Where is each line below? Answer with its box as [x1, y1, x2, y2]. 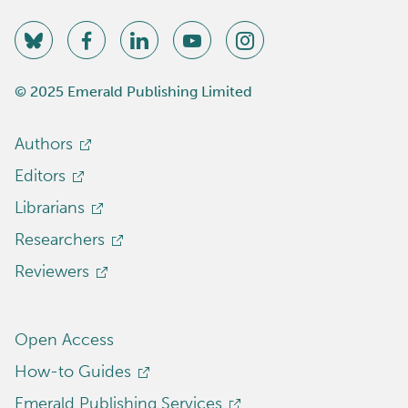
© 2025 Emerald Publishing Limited [15, 83, 252, 101]
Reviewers [15, 261, 89, 282]
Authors [15, 134, 73, 155]
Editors [15, 166, 66, 187]
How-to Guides [15, 362, 131, 382]
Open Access [15, 330, 114, 351]
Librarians [15, 198, 85, 219]
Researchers [15, 229, 105, 250]
